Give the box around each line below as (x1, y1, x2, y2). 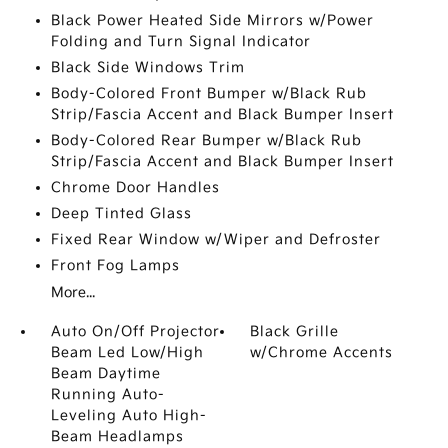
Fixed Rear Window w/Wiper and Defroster (50, 231, 381, 248)
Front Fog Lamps (50, 257, 180, 274)
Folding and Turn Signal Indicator (50, 33, 311, 50)
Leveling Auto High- (50, 407, 207, 424)
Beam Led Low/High (50, 344, 204, 361)
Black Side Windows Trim (50, 59, 245, 76)
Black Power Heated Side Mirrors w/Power (50, 12, 374, 29)
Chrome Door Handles (50, 179, 220, 196)
